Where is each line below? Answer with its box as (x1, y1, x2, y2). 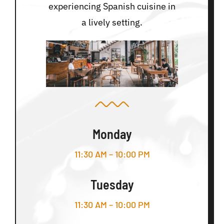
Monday (92, 126, 132, 142)
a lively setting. (81, 16, 142, 28)
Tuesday (90, 176, 134, 192)
